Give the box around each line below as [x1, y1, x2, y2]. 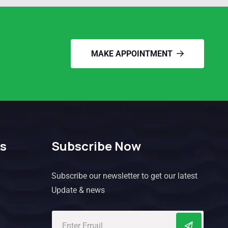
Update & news [51, 185, 105, 195]
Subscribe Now [51, 137, 141, 155]
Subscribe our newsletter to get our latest [51, 171, 197, 181]
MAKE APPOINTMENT [91, 49, 173, 59]
